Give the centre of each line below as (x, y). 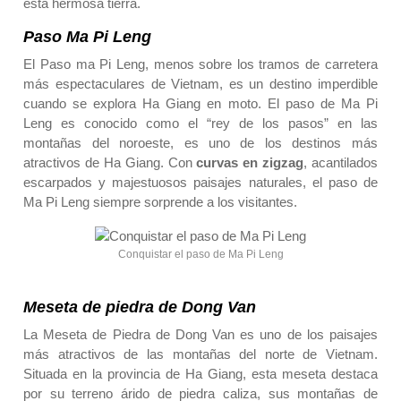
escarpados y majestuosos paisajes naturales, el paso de (200, 183)
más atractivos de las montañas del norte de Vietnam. (200, 354)
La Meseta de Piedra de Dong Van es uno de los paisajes (200, 335)
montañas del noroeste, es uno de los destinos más (200, 143)
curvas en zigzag (250, 163)
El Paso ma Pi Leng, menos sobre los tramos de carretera (200, 64)
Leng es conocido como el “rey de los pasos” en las (200, 124)
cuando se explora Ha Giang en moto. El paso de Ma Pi (200, 104)
